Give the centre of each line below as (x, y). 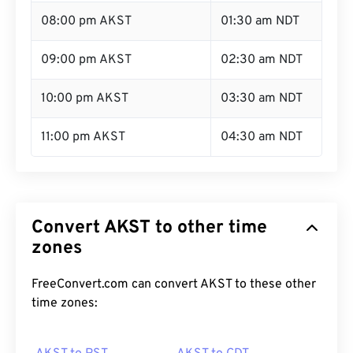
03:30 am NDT (262, 98)
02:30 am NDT (262, 60)
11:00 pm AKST (83, 137)
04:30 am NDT (262, 137)
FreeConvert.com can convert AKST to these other (174, 284)
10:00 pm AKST (85, 98)
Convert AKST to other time (149, 228)
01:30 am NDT (260, 21)
